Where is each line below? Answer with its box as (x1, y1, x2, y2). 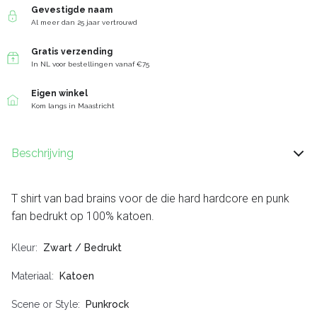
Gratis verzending (31, 47, 113, 57)
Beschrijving (11, 146, 74, 161)
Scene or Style (11, 299, 78, 311)
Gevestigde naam (31, 5, 113, 16)
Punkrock (86, 299, 129, 311)
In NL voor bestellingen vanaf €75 (31, 60, 149, 69)
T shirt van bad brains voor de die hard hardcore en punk (11, 192, 289, 206)
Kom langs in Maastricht (31, 102, 115, 110)
